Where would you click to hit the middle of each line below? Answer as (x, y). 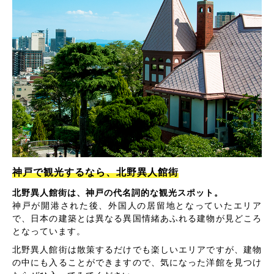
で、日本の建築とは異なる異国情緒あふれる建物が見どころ (137, 219)
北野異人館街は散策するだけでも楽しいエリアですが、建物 (137, 249)
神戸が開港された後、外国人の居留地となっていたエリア (137, 206)
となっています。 (49, 231)
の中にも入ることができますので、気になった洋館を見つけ (137, 262)
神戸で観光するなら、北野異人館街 (95, 172)
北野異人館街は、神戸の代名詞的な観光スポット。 (118, 193)
